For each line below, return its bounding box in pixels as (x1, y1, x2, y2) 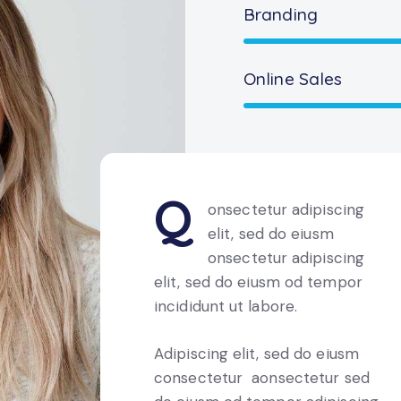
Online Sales (243, 67, 343, 90)
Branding (243, 3, 318, 25)
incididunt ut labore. (154, 295, 298, 316)
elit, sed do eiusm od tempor (154, 271, 363, 292)
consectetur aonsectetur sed (154, 368, 370, 388)
